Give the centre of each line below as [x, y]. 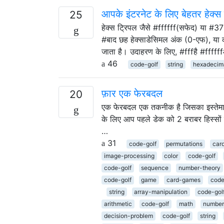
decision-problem [128, 215]
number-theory [199, 167]
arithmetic [118, 203]
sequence [155, 167]
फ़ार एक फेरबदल [132, 93]
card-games [183, 179]
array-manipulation [161, 191]
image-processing [129, 155]
